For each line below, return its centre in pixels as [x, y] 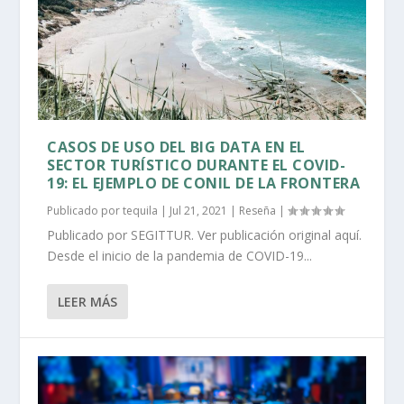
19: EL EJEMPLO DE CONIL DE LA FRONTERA [204, 183]
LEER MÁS [88, 301]
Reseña [258, 210]
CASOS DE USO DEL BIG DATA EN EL [176, 147]
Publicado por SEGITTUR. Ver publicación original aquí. [207, 234]
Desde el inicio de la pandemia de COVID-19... [180, 255]
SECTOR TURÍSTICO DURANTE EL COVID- [197, 165]
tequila [141, 210]
